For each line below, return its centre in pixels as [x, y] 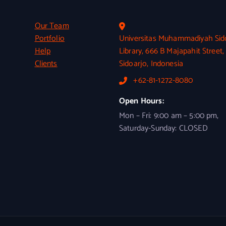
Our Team [52, 26]
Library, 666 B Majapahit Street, [172, 51]
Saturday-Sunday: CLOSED [163, 128]
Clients [46, 64]
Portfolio [49, 39]
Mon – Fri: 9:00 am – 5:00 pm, [169, 116]
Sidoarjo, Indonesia [151, 64]
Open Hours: [142, 101]
